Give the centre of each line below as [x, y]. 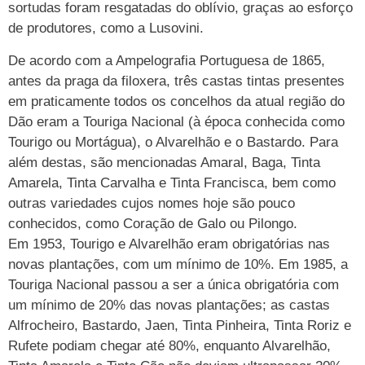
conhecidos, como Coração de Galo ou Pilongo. [153, 223]
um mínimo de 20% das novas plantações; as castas [169, 305]
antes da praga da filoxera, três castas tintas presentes [176, 81]
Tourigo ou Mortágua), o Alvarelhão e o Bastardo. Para [173, 142]
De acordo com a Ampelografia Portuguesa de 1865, [167, 60]
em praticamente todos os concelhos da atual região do [176, 101]
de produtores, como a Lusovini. [106, 29]
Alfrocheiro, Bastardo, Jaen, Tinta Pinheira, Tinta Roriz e [180, 325]
